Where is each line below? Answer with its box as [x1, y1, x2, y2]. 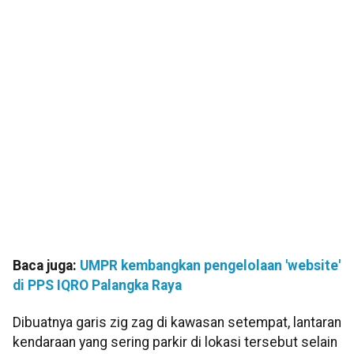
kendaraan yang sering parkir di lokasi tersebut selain [13, 334, 337, 351]
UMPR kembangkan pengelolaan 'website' [80, 258, 341, 274]
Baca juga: [13, 258, 80, 274]
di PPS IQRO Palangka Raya [13, 277, 182, 294]
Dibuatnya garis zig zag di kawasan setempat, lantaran [13, 314, 341, 331]
